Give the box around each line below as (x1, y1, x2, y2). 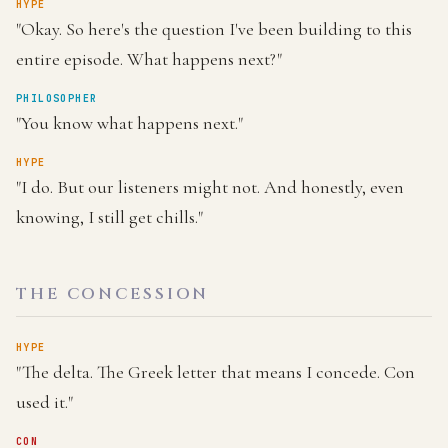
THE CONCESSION (16, 283, 210, 305)
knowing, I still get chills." (16, 206, 203, 228)
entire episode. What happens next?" (16, 48, 282, 70)
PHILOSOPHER (16, 92, 98, 105)
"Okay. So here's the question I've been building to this (16, 18, 412, 40)
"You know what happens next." (16, 112, 243, 134)
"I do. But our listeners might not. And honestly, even (16, 176, 404, 198)
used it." (16, 391, 73, 413)
